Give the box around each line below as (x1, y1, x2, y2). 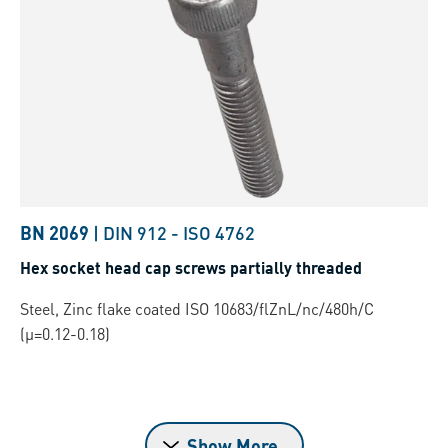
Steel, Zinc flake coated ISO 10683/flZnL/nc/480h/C (20, 298, 374, 320)
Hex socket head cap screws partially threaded (20, 257, 362, 279)
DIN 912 (103, 221, 167, 245)
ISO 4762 (183, 221, 255, 245)
